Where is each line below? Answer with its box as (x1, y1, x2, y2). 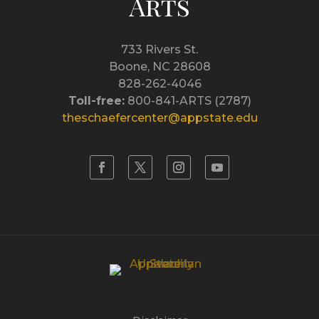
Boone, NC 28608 (108, 60, 211, 74)
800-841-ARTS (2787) (124, 94, 251, 108)
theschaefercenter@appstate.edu (61, 111, 258, 125)
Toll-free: (68, 94, 125, 108)
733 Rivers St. (121, 43, 198, 57)
